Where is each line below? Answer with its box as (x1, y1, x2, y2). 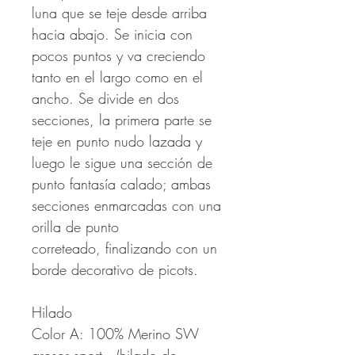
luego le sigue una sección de (32, 153, 212, 173)
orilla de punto (32, 217, 119, 237)
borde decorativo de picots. (32, 260, 198, 280)
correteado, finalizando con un (32, 239, 217, 258)
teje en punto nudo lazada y (32, 132, 202, 151)
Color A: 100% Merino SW (32, 324, 204, 344)
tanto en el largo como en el (32, 67, 203, 87)
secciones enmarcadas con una (32, 196, 221, 216)
